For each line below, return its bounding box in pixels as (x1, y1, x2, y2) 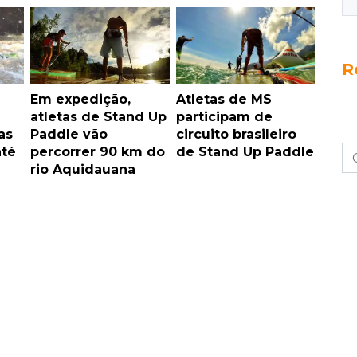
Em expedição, (30, 91, 131, 107)
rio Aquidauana (30, 161, 135, 177)
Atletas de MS (175, 91, 272, 107)
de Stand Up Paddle (175, 143, 314, 159)
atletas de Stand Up (30, 108, 167, 124)
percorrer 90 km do (30, 143, 165, 159)
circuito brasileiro (175, 126, 296, 142)
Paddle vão (30, 126, 108, 142)
